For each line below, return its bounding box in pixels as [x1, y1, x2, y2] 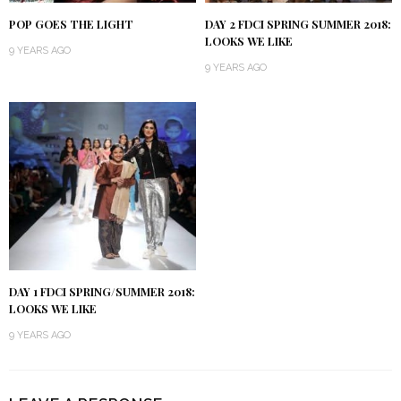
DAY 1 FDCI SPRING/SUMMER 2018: [9, 285, 195, 300]
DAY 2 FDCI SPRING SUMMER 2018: [205, 17, 391, 32]
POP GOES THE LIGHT [9, 17, 133, 32]
